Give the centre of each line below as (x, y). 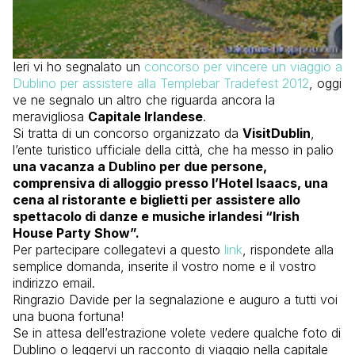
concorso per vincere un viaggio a (243, 67)
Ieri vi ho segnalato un (78, 67)
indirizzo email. (54, 283)
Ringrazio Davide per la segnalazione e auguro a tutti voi (175, 300)
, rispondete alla (288, 250)
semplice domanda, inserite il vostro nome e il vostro (164, 267)
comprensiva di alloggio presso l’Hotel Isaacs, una (170, 183)
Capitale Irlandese (145, 117)
